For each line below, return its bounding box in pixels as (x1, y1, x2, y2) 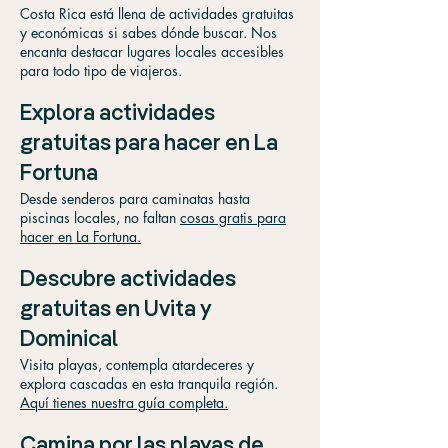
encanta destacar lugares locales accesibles (20, 42, 284, 61)
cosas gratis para (180, 208, 286, 227)
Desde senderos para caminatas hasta (20, 189, 250, 208)
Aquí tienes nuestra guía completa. (20, 393, 228, 412)
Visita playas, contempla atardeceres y (20, 355, 254, 374)
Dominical (20, 329, 118, 351)
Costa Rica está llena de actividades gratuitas (20, 4, 294, 23)
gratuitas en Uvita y (20, 299, 211, 321)
